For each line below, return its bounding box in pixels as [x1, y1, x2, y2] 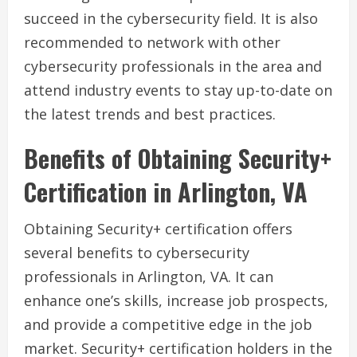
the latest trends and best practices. [24, 104, 276, 124]
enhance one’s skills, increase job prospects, [24, 291, 328, 311]
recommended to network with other [24, 33, 280, 53]
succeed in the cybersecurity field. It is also [24, 9, 318, 29]
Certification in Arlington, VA [24, 174, 308, 210]
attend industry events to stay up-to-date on [24, 80, 332, 100]
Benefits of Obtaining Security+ [24, 140, 331, 177]
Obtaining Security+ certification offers [24, 219, 292, 239]
